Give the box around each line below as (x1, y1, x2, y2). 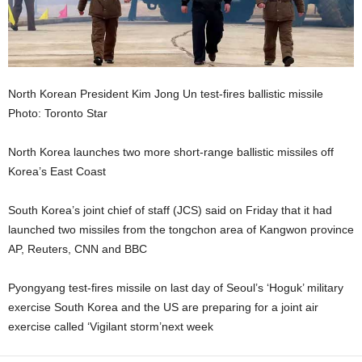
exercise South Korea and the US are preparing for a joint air (8, 300, 318, 314)
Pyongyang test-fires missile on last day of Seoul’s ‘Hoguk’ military (8, 280, 343, 294)
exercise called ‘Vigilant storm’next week (8, 319, 213, 333)
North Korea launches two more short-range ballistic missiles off (8, 145, 334, 158)
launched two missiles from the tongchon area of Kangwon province (8, 222, 354, 236)
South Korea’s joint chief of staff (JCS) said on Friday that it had (8, 203, 332, 217)
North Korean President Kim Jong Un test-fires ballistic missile (8, 86, 323, 100)
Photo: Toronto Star (8, 106, 107, 120)
